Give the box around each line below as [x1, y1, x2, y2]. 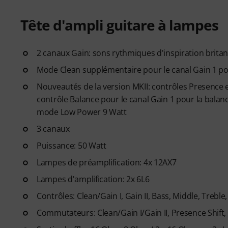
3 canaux [37, 123, 70, 134]
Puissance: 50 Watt [37, 140, 106, 151]
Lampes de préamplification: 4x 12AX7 [37, 157, 177, 168]
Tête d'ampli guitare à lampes [20, 15, 218, 35]
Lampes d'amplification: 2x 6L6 [37, 174, 150, 185]
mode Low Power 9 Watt [37, 106, 127, 118]
